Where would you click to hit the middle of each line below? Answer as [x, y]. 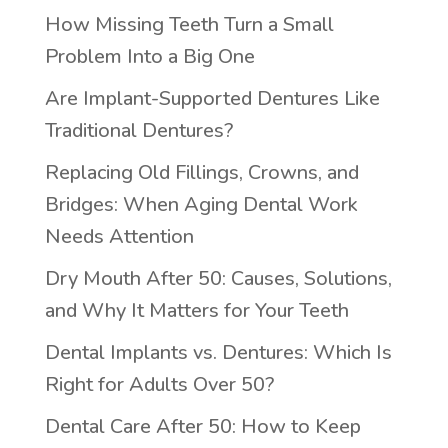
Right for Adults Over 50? [159, 384]
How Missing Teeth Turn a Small [189, 24]
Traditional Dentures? [138, 130]
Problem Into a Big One [149, 56]
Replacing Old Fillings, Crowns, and [201, 172]
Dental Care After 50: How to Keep [202, 426]
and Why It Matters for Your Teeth [196, 310]
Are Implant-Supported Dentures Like [212, 98]
